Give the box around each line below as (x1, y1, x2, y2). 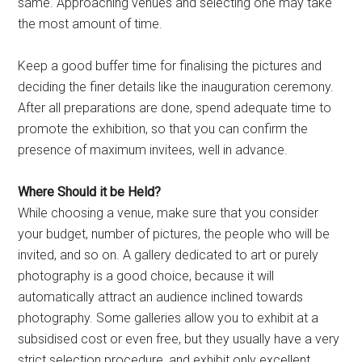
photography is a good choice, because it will (18, 268, 275, 284)
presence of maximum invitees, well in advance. (18, 142, 288, 158)
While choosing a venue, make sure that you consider (18, 205, 319, 221)
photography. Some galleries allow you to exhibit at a (18, 310, 319, 326)
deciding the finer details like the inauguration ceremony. (18, 79, 335, 95)
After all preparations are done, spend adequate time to (18, 100, 332, 116)
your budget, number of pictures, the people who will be (18, 226, 330, 242)
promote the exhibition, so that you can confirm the (18, 121, 309, 137)
